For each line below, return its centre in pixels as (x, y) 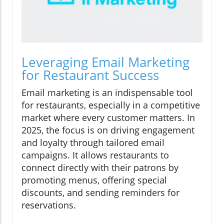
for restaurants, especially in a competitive (111, 105)
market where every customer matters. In (108, 117)
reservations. (49, 205)
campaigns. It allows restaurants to (95, 155)
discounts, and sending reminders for (100, 192)
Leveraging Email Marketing (105, 62)
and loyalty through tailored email (93, 142)
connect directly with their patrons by (100, 167)
